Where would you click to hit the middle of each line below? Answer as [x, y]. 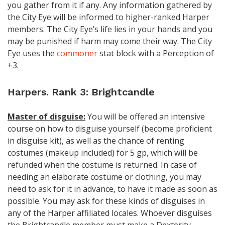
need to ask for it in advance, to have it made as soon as [113, 189]
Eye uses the [32, 53]
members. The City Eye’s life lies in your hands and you [110, 29]
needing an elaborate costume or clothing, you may [104, 177]
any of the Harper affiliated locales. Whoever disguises [110, 213]
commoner [77, 53]
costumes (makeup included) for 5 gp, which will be [103, 152]
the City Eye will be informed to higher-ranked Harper [108, 17]
